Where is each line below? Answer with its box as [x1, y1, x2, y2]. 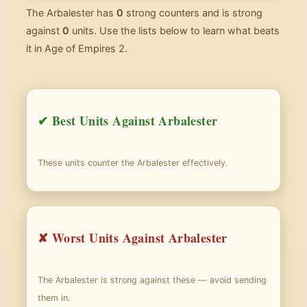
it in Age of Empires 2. [26, 42, 127, 55]
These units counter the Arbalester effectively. [38, 158, 228, 168]
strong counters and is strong [123, 7, 262, 19]
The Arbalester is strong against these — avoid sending [38, 275, 267, 285]
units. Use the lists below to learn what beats [69, 25, 280, 37]
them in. [38, 293, 70, 303]
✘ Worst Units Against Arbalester [38, 229, 228, 247]
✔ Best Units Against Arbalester [38, 112, 218, 130]
